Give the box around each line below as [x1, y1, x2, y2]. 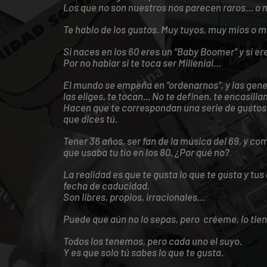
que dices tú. [63, 113, 117, 125]
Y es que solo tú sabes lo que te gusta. [63, 246, 223, 258]
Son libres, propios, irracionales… [63, 191, 205, 203]
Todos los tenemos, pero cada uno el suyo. [63, 235, 242, 247]
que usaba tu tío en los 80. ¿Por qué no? [63, 146, 229, 158]
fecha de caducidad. [63, 179, 150, 191]
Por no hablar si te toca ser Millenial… [63, 57, 221, 69]
